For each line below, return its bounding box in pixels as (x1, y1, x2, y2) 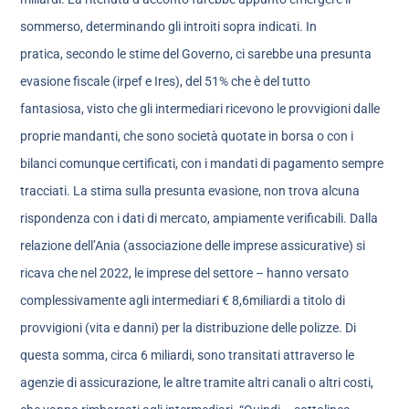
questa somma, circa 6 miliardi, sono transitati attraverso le (20, 348, 355, 363)
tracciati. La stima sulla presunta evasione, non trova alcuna (20, 184, 361, 199)
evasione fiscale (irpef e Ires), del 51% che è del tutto (20, 74, 311, 89)
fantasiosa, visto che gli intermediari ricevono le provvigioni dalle (20, 101, 381, 117)
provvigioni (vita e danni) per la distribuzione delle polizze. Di (20, 320, 357, 336)
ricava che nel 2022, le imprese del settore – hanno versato (20, 266, 350, 281)
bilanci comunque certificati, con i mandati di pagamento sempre (20, 156, 384, 172)
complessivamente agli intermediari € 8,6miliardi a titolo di (20, 293, 346, 309)
